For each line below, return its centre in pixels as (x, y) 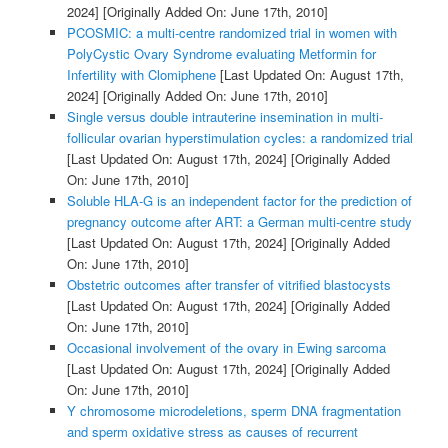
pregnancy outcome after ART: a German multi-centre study (239, 221)
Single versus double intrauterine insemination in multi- (224, 116)
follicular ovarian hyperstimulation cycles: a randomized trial (239, 137)
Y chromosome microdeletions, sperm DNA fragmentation (233, 410)
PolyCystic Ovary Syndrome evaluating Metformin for (221, 53)
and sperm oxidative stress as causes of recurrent (212, 431)
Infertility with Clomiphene (141, 74)
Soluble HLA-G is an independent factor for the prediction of (239, 200)
